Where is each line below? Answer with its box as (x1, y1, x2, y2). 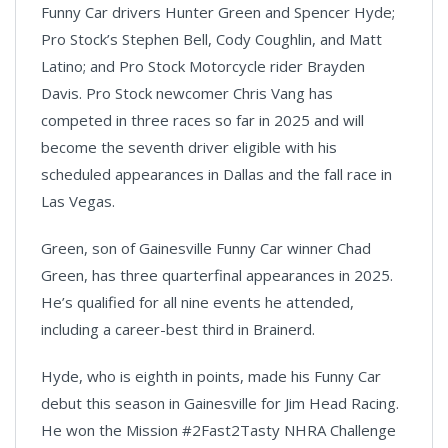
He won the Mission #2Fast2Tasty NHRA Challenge (41, 419, 396, 440)
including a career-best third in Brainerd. (41, 318, 315, 339)
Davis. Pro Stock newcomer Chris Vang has (41, 82, 333, 103)
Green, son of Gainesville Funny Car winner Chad (41, 237, 371, 258)
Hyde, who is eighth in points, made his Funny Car (41, 365, 381, 386)
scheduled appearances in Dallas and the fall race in (41, 163, 392, 184)
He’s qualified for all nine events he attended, (41, 291, 354, 312)
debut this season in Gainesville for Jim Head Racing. (41, 392, 399, 413)
